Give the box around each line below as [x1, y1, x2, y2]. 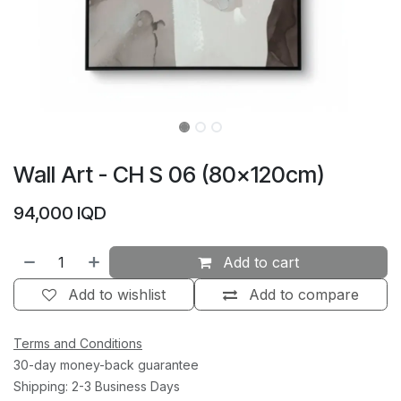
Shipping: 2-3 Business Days [13, 379, 180, 395]
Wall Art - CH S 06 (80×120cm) [13, 161, 325, 189]
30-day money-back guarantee [13, 357, 199, 373]
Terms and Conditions [13, 336, 142, 352]
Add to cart [218, 253, 300, 272]
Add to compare [249, 286, 359, 304]
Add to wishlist [68, 286, 166, 304]
